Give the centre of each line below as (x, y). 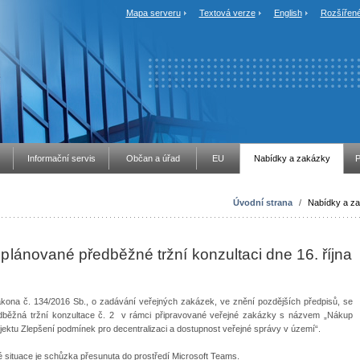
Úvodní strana (262, 202)
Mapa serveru (153, 13)
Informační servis (61, 158)
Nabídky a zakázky (292, 158)
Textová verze (227, 13)
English (288, 13)
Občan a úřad (153, 158)
